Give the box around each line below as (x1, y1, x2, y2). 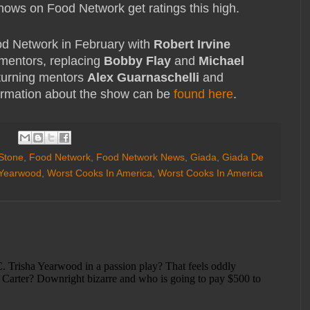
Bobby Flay (104, 54, 171, 69)
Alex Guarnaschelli (87, 71, 199, 85)
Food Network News (96, 152, 185, 163)
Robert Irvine (154, 37, 230, 52)
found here (174, 87, 233, 102)
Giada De (222, 152, 264, 163)
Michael (199, 54, 244, 69)
